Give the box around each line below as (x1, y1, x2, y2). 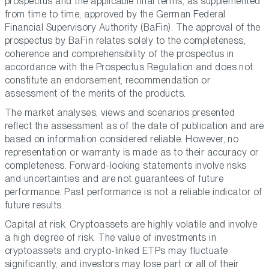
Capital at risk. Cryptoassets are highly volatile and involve (5, 219, 258, 231)
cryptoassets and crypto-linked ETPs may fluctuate (5, 245, 228, 257)
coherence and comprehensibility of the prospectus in (5, 48, 234, 60)
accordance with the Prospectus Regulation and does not (5, 61, 253, 73)
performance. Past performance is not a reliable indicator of (5, 186, 262, 198)
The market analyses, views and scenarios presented (5, 107, 235, 119)
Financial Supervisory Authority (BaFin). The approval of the (5, 22, 261, 34)
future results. (5, 199, 64, 211)
